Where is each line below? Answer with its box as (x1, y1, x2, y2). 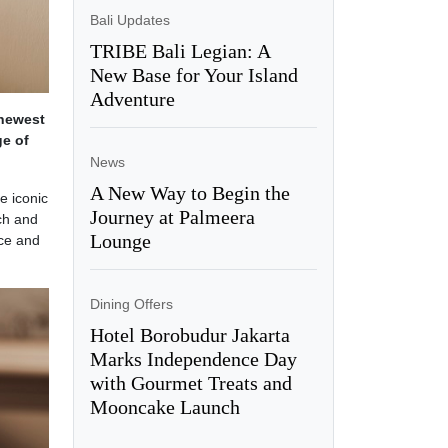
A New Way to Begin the (89, 182, 290, 204)
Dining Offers (89, 296, 173, 312)
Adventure (89, 88, 175, 110)
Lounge (89, 230, 151, 252)
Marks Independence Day (89, 348, 297, 370)
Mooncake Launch (89, 396, 240, 418)
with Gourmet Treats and (89, 372, 292, 394)
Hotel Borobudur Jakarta (89, 324, 290, 346)
